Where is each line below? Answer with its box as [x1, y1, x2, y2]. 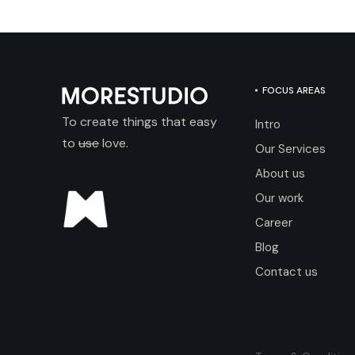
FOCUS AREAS [261, 84, 326, 97]
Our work [254, 190, 303, 206]
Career [254, 215, 292, 231]
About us [254, 166, 305, 181]
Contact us [254, 264, 318, 280]
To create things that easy [62, 113, 217, 130]
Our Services [254, 141, 326, 157]
